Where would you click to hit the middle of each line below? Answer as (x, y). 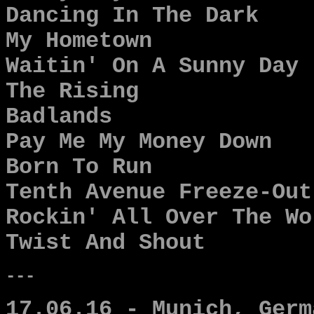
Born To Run (79, 168)
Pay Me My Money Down (139, 142)
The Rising (72, 92)
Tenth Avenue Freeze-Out (159, 193)
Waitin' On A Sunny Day (152, 67)
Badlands (59, 117)
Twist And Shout (105, 243)
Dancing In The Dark (132, 16)
